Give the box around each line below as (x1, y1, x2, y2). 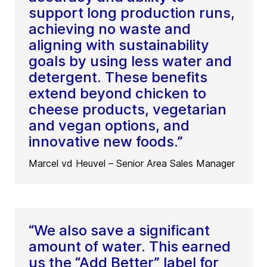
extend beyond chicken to (29, 84, 206, 102)
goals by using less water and (29, 52, 232, 70)
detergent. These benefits (29, 68, 207, 86)
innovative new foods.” (29, 132, 183, 150)
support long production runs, (29, 4, 235, 21)
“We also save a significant (29, 221, 210, 239)
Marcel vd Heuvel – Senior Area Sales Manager (29, 157, 235, 169)
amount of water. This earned (29, 237, 231, 255)
